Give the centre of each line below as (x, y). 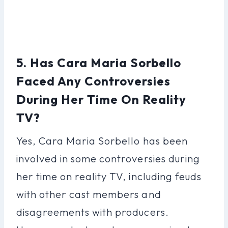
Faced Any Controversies (94, 81)
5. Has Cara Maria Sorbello (99, 62)
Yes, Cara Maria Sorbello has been (102, 140)
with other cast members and (89, 194)
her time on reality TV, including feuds (109, 176)
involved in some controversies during (108, 158)
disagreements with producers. (93, 212)
